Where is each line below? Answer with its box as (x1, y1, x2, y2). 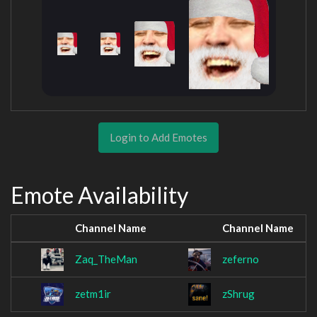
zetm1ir (75, 287, 111, 301)
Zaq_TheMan (75, 253, 137, 266)
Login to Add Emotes (110, 130, 207, 144)
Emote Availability (11, 180, 188, 209)
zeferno (222, 253, 259, 266)
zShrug (222, 287, 255, 301)
